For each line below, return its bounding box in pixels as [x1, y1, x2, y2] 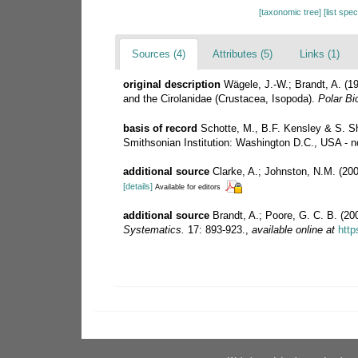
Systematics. [123, 223, 185, 236]
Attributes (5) [213, 47, 272, 60]
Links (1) [300, 47, 340, 60]
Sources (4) [132, 47, 185, 60]
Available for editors [155, 181, 221, 191]
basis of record [123, 121, 197, 134]
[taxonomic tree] [259, 6, 324, 17]
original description [123, 78, 221, 90]
